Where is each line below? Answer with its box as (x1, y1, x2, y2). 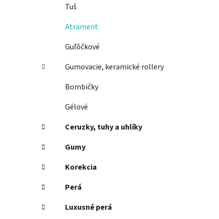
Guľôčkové (65, 42, 100, 53)
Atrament (65, 22, 98, 33)
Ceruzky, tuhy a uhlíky (65, 122, 142, 133)
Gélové (65, 102, 88, 113)
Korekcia (65, 162, 97, 173)
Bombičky (65, 82, 98, 93)
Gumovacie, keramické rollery (65, 62, 164, 73)
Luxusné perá (65, 202, 112, 213)
